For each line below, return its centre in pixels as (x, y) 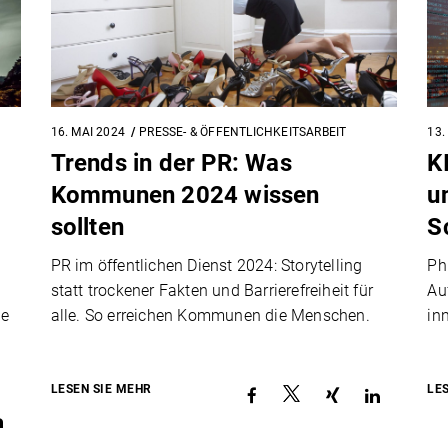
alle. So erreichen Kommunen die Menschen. (210, 315)
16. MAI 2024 (88, 131)
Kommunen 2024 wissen (185, 194)
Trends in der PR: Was (171, 162)
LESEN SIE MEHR (101, 388)
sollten (87, 226)
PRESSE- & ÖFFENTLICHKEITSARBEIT (243, 131)
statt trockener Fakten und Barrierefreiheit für (212, 290)
